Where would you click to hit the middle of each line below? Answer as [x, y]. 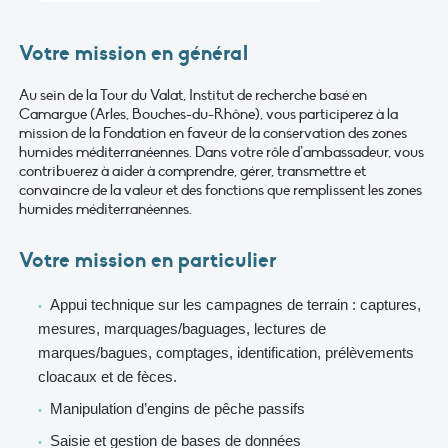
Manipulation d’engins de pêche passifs [177, 408]
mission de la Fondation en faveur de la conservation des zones [213, 132]
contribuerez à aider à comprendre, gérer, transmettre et [192, 170]
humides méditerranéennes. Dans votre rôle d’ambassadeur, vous [221, 151]
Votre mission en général [133, 52]
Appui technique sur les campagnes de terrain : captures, [235, 305]
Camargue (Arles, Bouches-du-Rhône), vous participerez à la [208, 113]
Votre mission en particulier [147, 260]
